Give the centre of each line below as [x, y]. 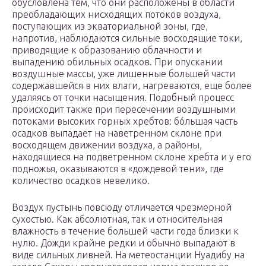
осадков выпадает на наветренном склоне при [117, 133]
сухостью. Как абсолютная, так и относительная [117, 219]
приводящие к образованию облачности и [107, 50]
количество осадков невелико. [81, 181]
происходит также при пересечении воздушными [124, 110]
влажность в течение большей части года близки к [125, 231]
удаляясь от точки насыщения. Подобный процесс [123, 98]
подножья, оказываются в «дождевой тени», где [118, 169]
